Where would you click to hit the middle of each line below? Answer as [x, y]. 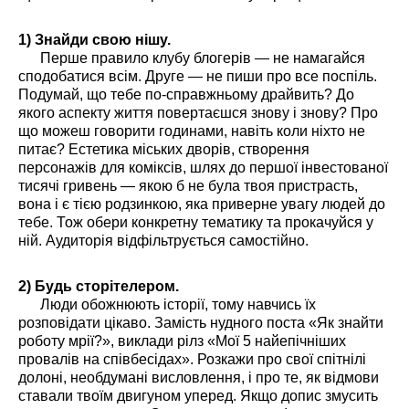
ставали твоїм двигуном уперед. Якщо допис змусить [198, 396]
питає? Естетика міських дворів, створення [164, 150]
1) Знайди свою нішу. [94, 40]
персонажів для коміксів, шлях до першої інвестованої [203, 168]
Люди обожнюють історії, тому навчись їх [167, 305]
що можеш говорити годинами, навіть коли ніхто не [192, 131]
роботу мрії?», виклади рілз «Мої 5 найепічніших [182, 341]
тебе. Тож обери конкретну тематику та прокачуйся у [196, 223]
